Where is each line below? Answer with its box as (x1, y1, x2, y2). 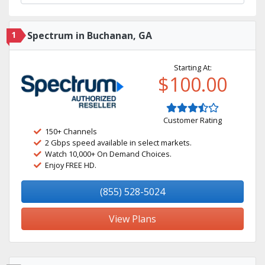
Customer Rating (163, 115, 222, 125)
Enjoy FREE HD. (45, 160, 96, 170)
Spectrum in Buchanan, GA (27, 29, 152, 42)
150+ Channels (45, 126, 97, 137)
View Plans (109, 212, 156, 225)
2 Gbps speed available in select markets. (45, 137, 192, 148)
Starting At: (173, 62, 212, 73)
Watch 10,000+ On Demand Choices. (45, 148, 172, 159)
